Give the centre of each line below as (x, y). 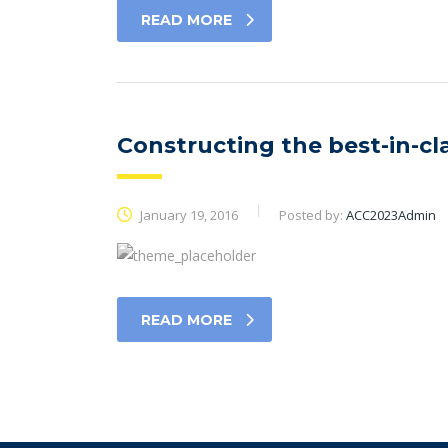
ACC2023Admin (391, 215)
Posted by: (312, 215)
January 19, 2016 (187, 215)
